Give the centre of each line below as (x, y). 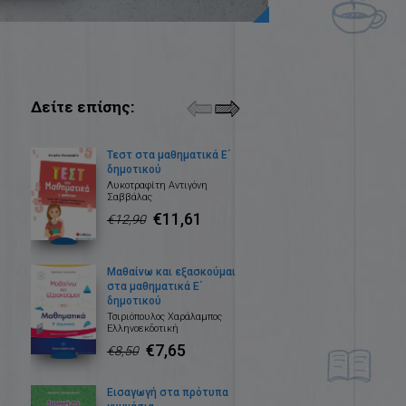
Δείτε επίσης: (82, 107)
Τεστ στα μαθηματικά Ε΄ (169, 155)
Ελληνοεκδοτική (143, 328)
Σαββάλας (130, 198)
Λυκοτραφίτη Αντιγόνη (157, 186)
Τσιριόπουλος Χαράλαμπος (164, 316)
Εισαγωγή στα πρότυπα (168, 392)
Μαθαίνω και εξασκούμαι (171, 271)
